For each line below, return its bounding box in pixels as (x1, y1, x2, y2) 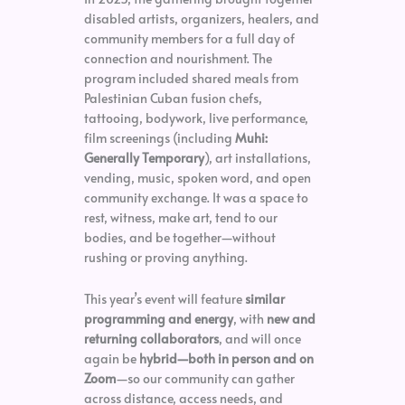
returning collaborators (83, 329, 219, 347)
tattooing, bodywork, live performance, (83, 108, 308, 127)
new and (266, 309, 316, 327)
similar (244, 289, 285, 307)
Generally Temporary (83, 148, 204, 166)
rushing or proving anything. (83, 248, 248, 266)
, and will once (218, 329, 301, 347)
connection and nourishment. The (83, 49, 272, 67)
